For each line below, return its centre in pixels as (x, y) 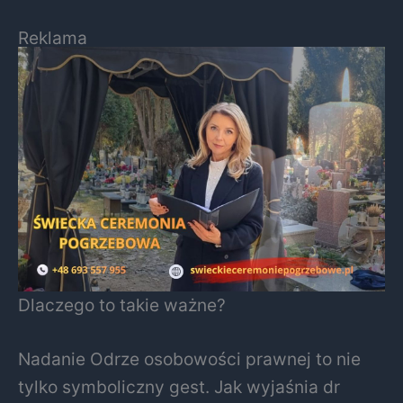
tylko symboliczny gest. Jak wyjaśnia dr (179, 387)
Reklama (53, 38)
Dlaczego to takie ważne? (122, 305)
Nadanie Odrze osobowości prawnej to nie (189, 359)
